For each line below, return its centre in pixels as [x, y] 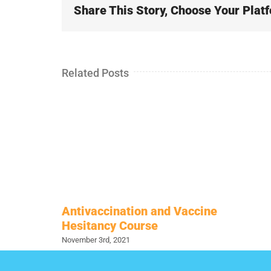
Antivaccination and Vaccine [139, 211]
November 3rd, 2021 [96, 240]
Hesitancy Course [110, 225]
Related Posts [95, 73]
